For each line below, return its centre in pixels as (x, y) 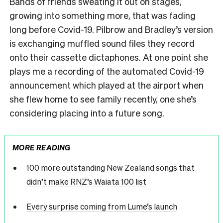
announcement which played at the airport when (107, 85)
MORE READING (42, 147)
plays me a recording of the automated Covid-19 (107, 71)
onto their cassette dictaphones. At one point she (109, 57)
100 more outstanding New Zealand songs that (110, 167)
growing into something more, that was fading (103, 15)
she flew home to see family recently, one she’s (103, 99)
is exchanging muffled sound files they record (102, 43)
